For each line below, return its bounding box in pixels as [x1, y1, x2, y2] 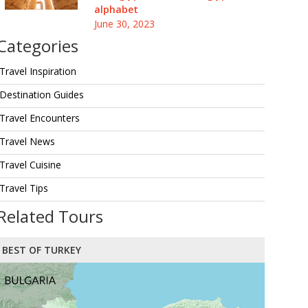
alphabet [93, 3, 138, 16]
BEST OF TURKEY [2, 243, 81, 256]
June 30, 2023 [93, 17, 155, 30]
